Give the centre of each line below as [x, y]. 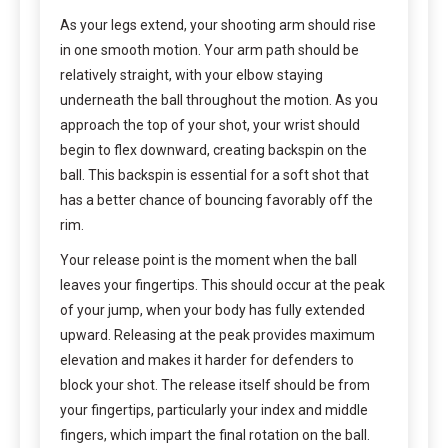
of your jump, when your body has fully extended [212, 309]
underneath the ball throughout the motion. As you [219, 99]
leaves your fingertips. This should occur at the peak [222, 284]
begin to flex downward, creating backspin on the [213, 149]
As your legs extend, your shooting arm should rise [218, 24]
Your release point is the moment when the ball [208, 259]
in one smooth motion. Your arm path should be [209, 49]
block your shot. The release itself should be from [215, 384]
